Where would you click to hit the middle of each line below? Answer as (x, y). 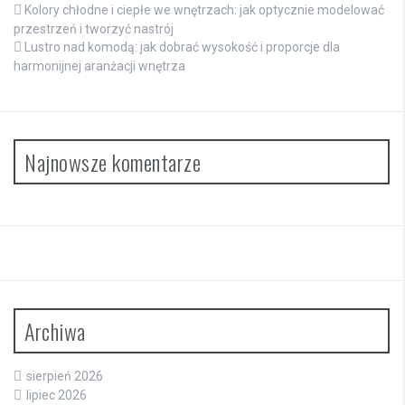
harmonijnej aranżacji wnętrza (99, 66)
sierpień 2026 (65, 377)
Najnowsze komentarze (113, 162)
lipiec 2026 (57, 396)
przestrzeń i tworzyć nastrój (94, 29)
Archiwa (55, 331)
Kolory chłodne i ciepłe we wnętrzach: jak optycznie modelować (204, 10)
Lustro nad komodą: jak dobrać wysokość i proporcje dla (182, 47)
